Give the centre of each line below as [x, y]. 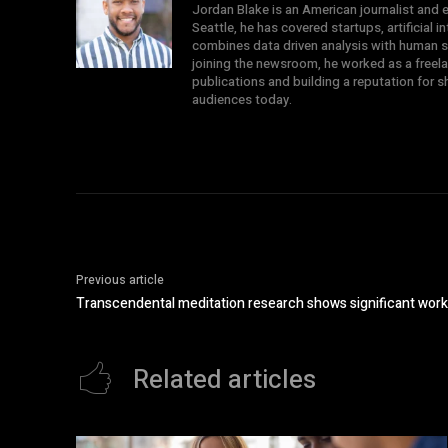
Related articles [224, 380]
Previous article [120, 280]
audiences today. [242, 99]
